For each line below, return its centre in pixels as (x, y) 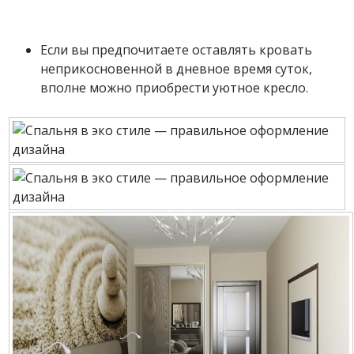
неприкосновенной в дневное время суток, (177, 68)
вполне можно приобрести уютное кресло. (175, 87)
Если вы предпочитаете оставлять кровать (177, 49)
